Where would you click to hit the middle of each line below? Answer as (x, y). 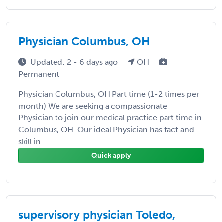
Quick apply (111, 155)
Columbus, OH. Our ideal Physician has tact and (106, 129)
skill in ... (33, 141)
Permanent (39, 74)
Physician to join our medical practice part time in (110, 117)
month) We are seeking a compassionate (93, 106)
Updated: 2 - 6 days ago (75, 62)
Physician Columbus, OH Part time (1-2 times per (109, 94)
